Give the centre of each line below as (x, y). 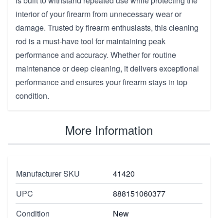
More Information (109, 129)
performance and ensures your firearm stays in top (101, 82)
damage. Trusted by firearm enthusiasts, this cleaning (107, 27)
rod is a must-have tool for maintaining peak (91, 41)
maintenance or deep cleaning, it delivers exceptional (107, 68)
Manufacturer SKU (48, 173)
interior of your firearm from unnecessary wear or (99, 14)
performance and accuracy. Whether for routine (96, 54)
